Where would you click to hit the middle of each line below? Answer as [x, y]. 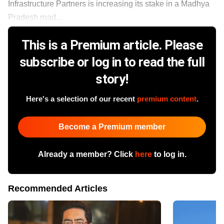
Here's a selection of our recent [81, 99]
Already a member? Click [86, 154]
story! [112, 79]
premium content [166, 99]
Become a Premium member [112, 127]
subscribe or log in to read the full [112, 62]
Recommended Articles [58, 189]
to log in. [169, 154]
